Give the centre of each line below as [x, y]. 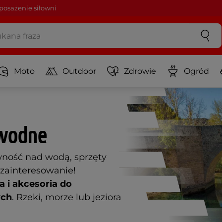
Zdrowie [140, 71]
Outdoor [79, 71]
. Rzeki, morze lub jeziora [67, 197]
